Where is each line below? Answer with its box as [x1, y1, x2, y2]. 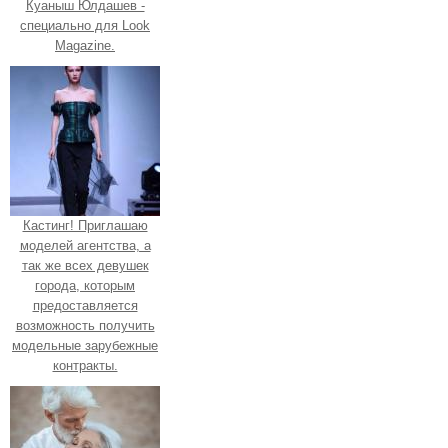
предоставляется [32, 297, 138, 313]
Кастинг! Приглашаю [22, 217, 148, 233]
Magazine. [55, 37, 115, 53]
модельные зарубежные [12, 337, 158, 353]
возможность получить [15, 317, 155, 333]
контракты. [52, 357, 118, 373]
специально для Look [20, 17, 150, 33]
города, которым [35, 277, 135, 293]
